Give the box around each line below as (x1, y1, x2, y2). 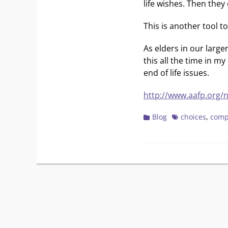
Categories (143, 111, 179, 121)
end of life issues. (144, 67, 209, 78)
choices (181, 112, 206, 122)
